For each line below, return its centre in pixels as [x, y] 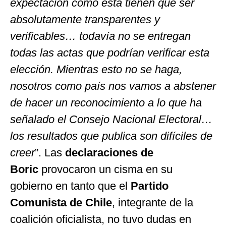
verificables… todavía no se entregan [100, 36]
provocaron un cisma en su [105, 169]
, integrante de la [153, 202]
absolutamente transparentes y [85, 19]
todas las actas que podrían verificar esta [110, 52]
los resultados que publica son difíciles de [111, 136]
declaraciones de [109, 152]
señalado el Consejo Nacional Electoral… [111, 119]
